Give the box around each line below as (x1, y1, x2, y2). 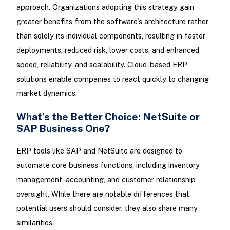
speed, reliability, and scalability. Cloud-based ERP (16, 60, 187, 69)
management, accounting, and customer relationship (16, 175, 196, 184)
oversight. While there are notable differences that (16, 189, 189, 198)
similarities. (16, 218, 54, 227)
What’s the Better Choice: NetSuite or (16, 110, 200, 122)
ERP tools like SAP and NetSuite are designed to (16, 146, 182, 155)
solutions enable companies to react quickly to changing (16, 74, 209, 83)
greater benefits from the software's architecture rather (16, 16, 208, 26)
